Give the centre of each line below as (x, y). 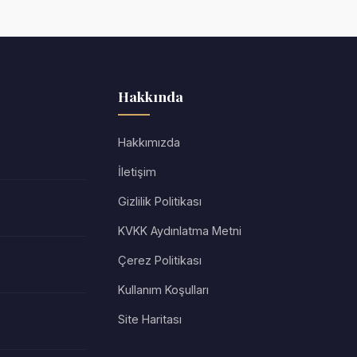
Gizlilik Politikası (160, 201)
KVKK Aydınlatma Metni (180, 231)
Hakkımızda (149, 142)
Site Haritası (150, 319)
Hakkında (151, 96)
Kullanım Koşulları (163, 290)
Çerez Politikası (160, 260)
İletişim (137, 172)
